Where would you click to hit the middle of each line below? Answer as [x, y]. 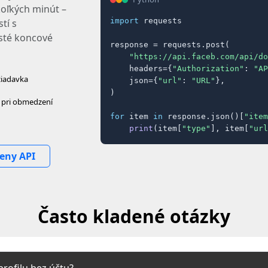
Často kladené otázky [134, 216]
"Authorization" [208, 68]
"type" [196, 128]
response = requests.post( [170, 45]
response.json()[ [203, 116]
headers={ [141, 68]
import [124, 21]
